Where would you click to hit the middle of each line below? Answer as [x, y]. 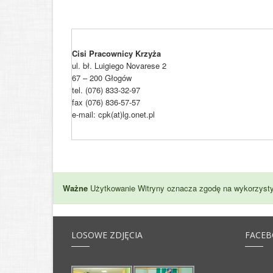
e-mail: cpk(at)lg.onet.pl [113, 114]
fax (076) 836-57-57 [106, 102]
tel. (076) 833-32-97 [106, 90]
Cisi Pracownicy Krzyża [116, 53]
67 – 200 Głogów [102, 78]
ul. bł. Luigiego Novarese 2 [119, 66]
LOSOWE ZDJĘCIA [107, 235]
